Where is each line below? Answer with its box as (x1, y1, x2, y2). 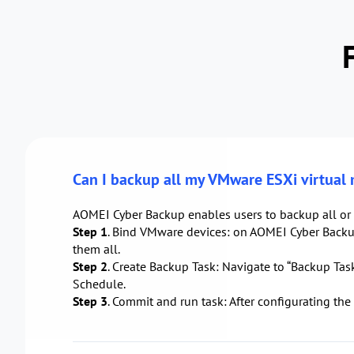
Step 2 (73, 258, 107, 274)
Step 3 (73, 292, 107, 309)
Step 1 (73, 223, 107, 239)
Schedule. (73, 275, 126, 292)
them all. (73, 240, 120, 257)
